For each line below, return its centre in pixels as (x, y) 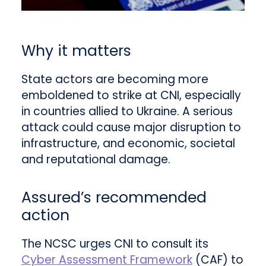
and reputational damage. (96, 160)
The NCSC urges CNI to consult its (115, 244)
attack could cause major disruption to (131, 128)
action (45, 216)
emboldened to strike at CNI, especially (131, 96)
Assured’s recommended (114, 198)
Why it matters (76, 51)
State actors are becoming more (115, 80)
